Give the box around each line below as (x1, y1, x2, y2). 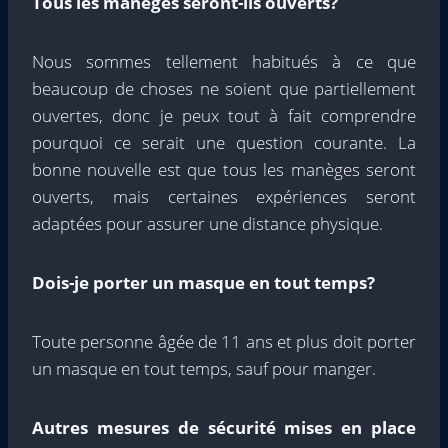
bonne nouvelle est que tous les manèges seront (32, 157, 416, 181)
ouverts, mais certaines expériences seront (32, 184, 416, 208)
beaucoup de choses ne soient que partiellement (32, 76, 416, 100)
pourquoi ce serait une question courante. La (32, 130, 416, 154)
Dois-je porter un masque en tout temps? (32, 270, 375, 294)
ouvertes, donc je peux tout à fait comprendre (32, 103, 416, 127)
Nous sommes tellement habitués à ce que (32, 49, 416, 73)
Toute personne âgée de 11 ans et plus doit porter (32, 329, 416, 353)
